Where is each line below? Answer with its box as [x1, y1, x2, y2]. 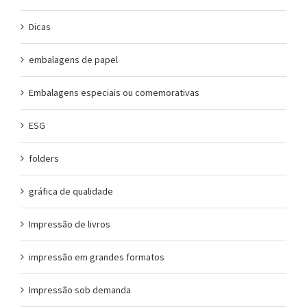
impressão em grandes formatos [29, 250, 164, 263]
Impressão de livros [29, 217, 110, 230]
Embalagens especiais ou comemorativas [29, 86, 199, 99]
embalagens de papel [29, 53, 118, 66]
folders [29, 151, 59, 164]
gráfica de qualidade [29, 184, 113, 197]
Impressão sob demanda [29, 283, 131, 296]
